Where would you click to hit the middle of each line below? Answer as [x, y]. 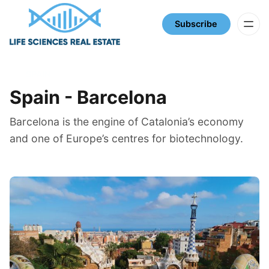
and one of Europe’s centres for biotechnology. [126, 138]
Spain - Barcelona [88, 97]
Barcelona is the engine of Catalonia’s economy [127, 121]
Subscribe [196, 24]
